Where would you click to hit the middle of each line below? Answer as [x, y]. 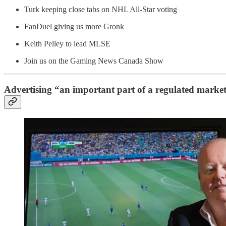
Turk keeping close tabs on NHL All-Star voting [101, 9]
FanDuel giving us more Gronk [74, 26]
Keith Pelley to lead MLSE [67, 43]
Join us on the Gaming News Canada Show [94, 61]
